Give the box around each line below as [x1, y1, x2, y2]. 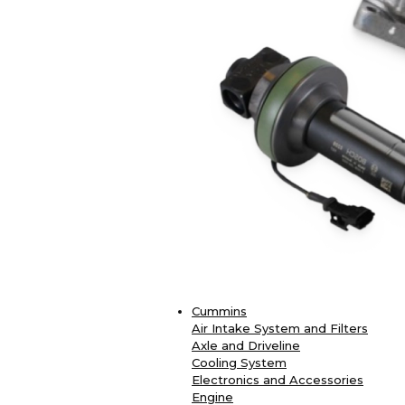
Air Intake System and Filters [192, 321, 368, 336]
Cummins [192, 304, 247, 319]
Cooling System [192, 355, 287, 371]
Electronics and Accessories [192, 372, 363, 388]
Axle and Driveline [192, 338, 300, 353]
